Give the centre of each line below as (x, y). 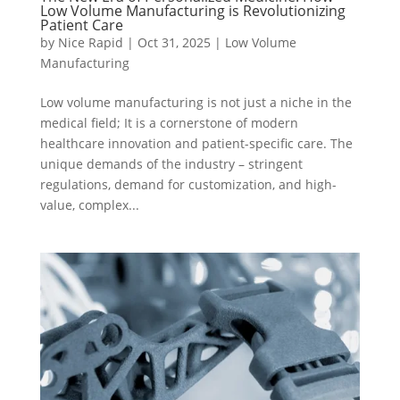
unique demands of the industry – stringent (171, 163)
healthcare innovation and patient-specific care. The (196, 143)
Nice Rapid (90, 42)
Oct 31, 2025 (174, 42)
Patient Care (81, 25)
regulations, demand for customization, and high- (188, 184)
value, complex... (89, 204)
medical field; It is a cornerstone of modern (169, 122)
